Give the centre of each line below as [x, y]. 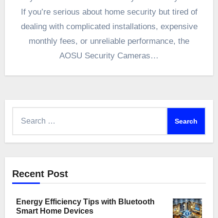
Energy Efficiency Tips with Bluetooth [85, 202]
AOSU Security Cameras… [109, 56]
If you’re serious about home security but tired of [109, 12]
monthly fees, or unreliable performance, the [109, 41]
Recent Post [40, 174]
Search [24, 113]
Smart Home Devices [54, 211]
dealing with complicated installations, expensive [109, 27]
